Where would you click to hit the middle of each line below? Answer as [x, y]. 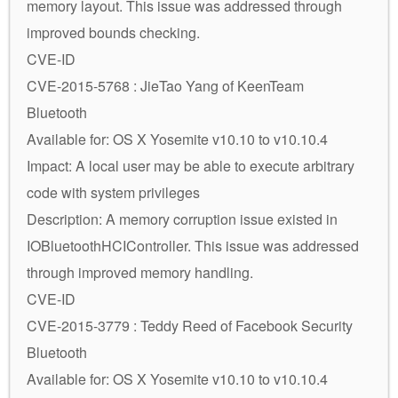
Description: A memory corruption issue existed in [182, 219]
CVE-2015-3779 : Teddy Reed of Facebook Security [190, 325]
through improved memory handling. [140, 272]
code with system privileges [113, 192]
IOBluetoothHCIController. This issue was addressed [193, 245]
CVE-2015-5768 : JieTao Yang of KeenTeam [165, 85]
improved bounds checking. [113, 32]
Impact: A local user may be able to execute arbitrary [191, 165]
